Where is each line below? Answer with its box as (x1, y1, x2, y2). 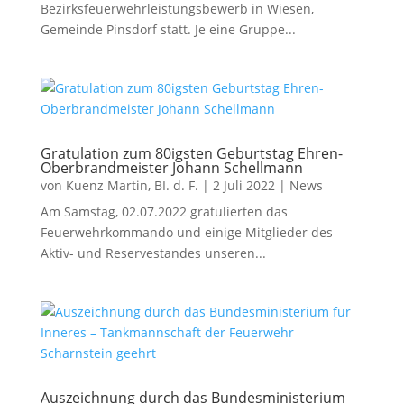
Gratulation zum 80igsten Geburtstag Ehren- (40, 143, 343, 163)
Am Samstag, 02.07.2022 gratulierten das (40, 203, 288, 220)
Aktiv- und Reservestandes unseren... (40, 244, 266, 262)
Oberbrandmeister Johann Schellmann (40, 158, 303, 178)
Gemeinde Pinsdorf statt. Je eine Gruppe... (40, 21, 296, 38)
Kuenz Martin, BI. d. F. (65, 177, 198, 194)
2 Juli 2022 (212, 177, 275, 194)
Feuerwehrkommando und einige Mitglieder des (40, 224, 333, 241)
